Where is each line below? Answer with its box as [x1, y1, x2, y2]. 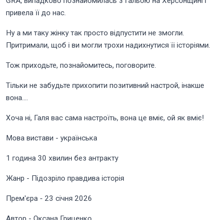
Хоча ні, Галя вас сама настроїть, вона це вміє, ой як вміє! [6, 113, 204, 123]
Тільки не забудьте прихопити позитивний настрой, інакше [6, 81, 204, 90]
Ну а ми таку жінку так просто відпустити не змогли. [6, 28, 184, 38]
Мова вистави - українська [6, 134, 97, 143]
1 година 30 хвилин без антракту [6, 154, 118, 163]
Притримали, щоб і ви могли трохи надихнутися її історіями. [6, 41, 210, 50]
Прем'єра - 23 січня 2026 [6, 194, 92, 203]
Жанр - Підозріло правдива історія [6, 174, 124, 183]
